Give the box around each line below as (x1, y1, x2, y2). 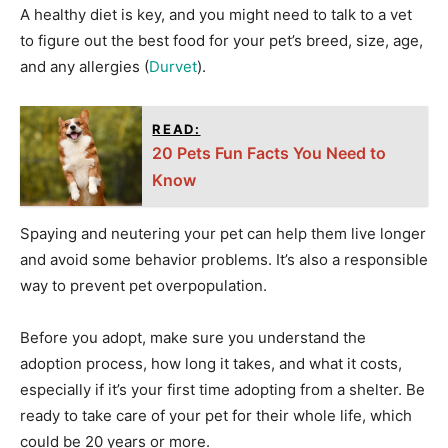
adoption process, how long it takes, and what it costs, (20, 353, 402, 373)
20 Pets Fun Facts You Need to (152, 142, 387, 163)
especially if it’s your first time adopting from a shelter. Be (20, 379, 425, 399)
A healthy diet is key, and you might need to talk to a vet (20, 4, 412, 24)
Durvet (149, 56, 197, 76)
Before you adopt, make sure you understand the (20, 327, 366, 347)
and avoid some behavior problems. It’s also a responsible (20, 249, 428, 269)
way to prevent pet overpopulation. (20, 275, 267, 295)
